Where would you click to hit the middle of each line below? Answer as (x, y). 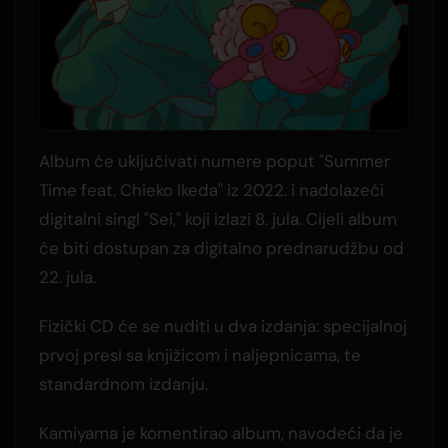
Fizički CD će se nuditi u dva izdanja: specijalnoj (222, 325)
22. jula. (67, 276)
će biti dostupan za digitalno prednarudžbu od (221, 247)
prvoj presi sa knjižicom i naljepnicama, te (199, 354)
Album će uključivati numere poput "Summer (214, 160)
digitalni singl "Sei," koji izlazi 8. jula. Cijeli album (217, 218)
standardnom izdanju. (123, 383)
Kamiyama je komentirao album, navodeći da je (220, 432)
